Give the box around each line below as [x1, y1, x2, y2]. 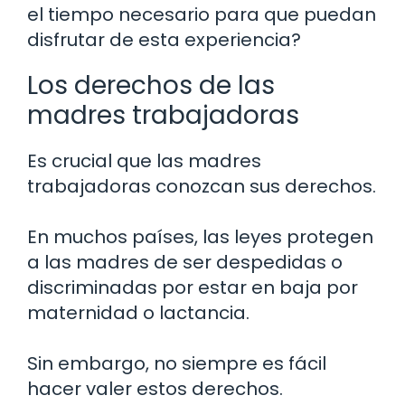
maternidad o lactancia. [27, 300, 250, 326]
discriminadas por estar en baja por [27, 275, 358, 301]
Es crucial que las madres [27, 148, 261, 174]
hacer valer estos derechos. [27, 376, 283, 402]
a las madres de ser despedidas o [27, 250, 343, 276]
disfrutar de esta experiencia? [27, 27, 301, 53]
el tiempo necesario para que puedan [27, 2, 376, 28]
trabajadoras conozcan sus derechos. [27, 174, 376, 200]
